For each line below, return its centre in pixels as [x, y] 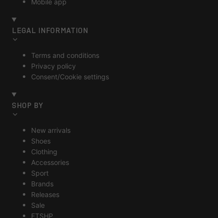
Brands [42, 183]
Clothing [44, 151]
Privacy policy [54, 66]
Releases [45, 194]
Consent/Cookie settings [70, 76]
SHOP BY [27, 105]
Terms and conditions [65, 55]
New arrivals [51, 130]
